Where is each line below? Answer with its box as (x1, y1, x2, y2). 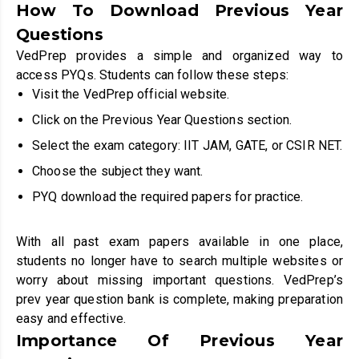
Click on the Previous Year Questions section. (32, 111, 292, 127)
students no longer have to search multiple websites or (16, 252, 343, 268)
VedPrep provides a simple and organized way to (16, 47, 343, 63)
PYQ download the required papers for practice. (32, 188, 304, 204)
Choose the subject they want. (32, 163, 204, 179)
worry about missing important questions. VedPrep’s (16, 272, 343, 288)
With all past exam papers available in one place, (16, 233, 343, 249)
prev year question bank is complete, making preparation (16, 291, 343, 307)
